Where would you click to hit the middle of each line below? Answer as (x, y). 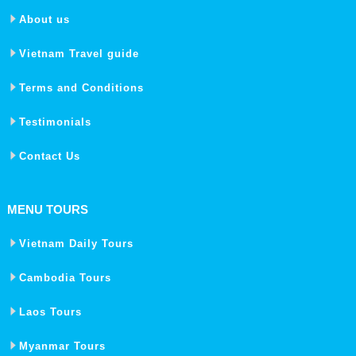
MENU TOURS (47, 209)
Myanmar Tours (62, 346)
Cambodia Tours (65, 277)
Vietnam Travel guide (79, 53)
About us (44, 19)
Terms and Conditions (81, 87)
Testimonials (55, 122)
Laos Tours (50, 311)
